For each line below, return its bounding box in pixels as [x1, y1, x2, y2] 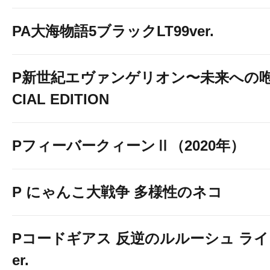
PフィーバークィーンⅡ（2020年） [12, 137, 245, 154]
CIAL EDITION [12, 91, 109, 107]
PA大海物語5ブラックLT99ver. [12, 23, 214, 39]
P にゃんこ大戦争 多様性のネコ [12, 184, 222, 200]
